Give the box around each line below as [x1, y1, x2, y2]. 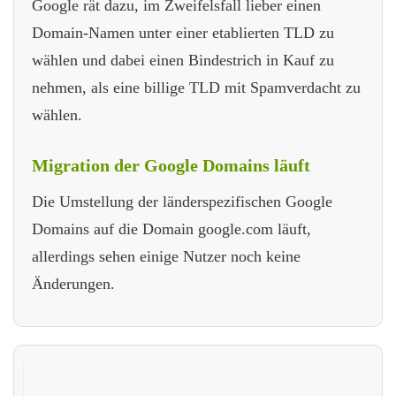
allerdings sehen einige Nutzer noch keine [32, 247, 301, 265]
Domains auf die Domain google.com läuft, [32, 219, 311, 238]
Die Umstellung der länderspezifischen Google [32, 192, 332, 210]
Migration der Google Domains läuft [32, 155, 310, 175]
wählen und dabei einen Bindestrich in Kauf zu [32, 50, 334, 69]
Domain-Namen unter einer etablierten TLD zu [32, 23, 334, 42]
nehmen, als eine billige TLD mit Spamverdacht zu [32, 78, 361, 96]
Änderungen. [32, 274, 115, 293]
